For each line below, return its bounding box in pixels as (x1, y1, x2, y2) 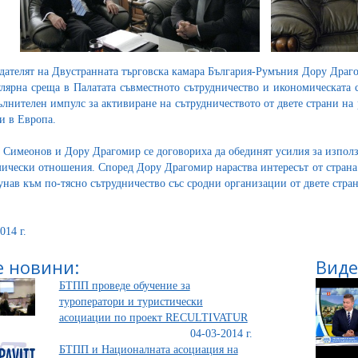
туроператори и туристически (58, 295, 203, 308)
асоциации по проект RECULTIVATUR (58, 311, 248, 324)
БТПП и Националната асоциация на (58, 343, 238, 356)
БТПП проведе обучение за (58, 279, 190, 292)
